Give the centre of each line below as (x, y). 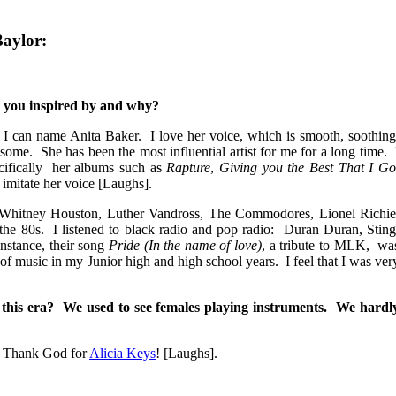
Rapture (186, 168)
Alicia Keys (122, 354)
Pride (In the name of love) (185, 246)
